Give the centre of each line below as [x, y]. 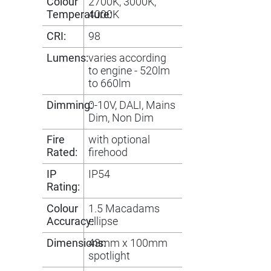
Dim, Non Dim [121, 118]
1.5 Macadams [124, 209]
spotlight [109, 256]
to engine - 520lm [129, 71]
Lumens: [67, 58]
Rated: [62, 153]
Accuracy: [70, 222]
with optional [119, 140]
